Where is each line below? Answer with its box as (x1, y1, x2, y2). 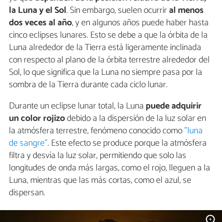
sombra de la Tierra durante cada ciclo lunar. (9, 77, 167, 92)
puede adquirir (144, 98, 202, 113)
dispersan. (9, 185, 45, 200)
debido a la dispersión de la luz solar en (65, 111, 206, 126)
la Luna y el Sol (9, 2, 66, 18)
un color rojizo (9, 111, 65, 126)
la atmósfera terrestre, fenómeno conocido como (9, 123, 184, 138)
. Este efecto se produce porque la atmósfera (48, 135, 207, 151)
